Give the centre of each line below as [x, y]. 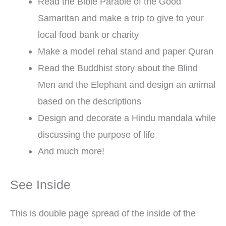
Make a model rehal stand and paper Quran [125, 51]
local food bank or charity [88, 35]
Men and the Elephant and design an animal [126, 85]
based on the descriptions [89, 101]
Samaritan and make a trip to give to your [121, 18]
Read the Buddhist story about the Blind [118, 68]
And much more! [71, 151]
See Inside [40, 185]
